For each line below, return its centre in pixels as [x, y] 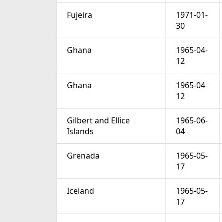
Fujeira [80, 15]
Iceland [81, 191]
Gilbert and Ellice [98, 121]
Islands [80, 132]
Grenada [83, 156]
